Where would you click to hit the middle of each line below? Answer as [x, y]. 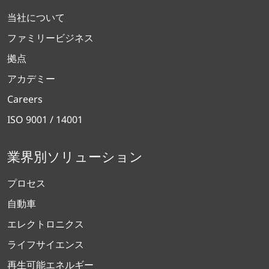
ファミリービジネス [50, 38]
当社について [36, 18]
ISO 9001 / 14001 [45, 120]
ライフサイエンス [46, 245]
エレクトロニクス [46, 224]
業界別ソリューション [75, 156]
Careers [25, 99]
